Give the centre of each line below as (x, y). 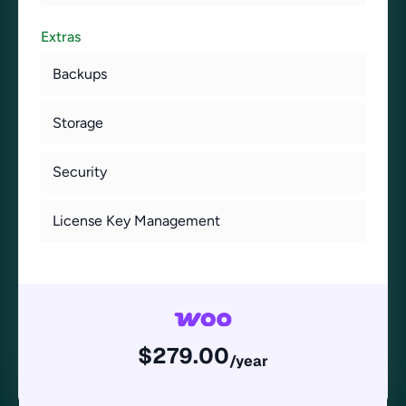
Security (80, 172)
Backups (80, 74)
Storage (78, 123)
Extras (61, 37)
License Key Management (136, 221)
